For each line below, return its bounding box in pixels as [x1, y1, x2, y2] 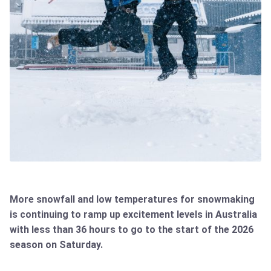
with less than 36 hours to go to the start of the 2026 [10, 224, 253, 235]
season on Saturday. [10, 239, 103, 250]
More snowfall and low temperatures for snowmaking [10, 194, 255, 205]
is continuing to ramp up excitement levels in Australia [10, 209, 257, 220]
